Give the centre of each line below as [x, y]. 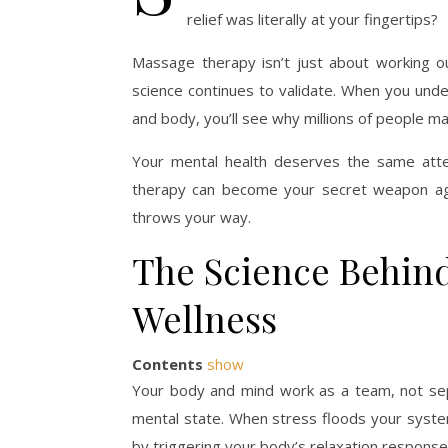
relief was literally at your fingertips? [312, 19]
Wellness [204, 318]
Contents [167, 364]
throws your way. [191, 217]
